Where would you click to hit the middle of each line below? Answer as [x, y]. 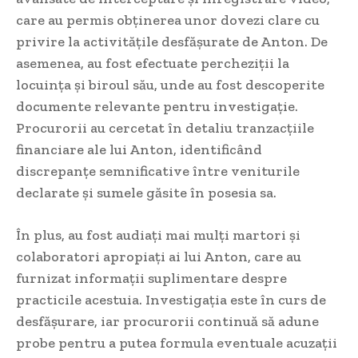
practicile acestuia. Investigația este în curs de [171, 300]
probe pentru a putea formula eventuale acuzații [177, 343]
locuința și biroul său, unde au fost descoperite [170, 85]
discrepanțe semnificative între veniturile [158, 171]
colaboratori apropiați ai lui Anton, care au [159, 257]
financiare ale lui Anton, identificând [139, 150]
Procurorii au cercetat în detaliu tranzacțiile [165, 128]
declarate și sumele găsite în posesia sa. [146, 193]
